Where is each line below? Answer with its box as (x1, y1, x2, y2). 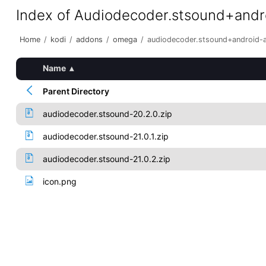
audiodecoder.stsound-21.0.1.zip (42, 131, 169, 141)
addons (75, 35, 103, 44)
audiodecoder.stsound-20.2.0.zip (42, 109, 172, 119)
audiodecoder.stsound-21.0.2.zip (42, 154, 170, 164)
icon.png (42, 176, 77, 186)
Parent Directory (42, 86, 109, 96)
